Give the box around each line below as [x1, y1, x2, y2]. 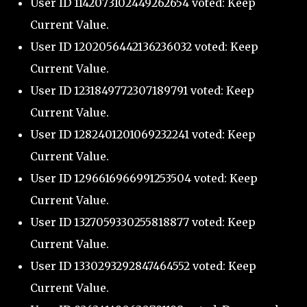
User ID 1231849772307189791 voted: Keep [30, 84, 254, 98]
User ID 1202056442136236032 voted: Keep [30, 40, 258, 54]
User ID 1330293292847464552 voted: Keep [30, 259, 256, 273]
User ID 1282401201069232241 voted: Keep [30, 127, 256, 142]
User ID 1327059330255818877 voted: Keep [30, 215, 256, 230]
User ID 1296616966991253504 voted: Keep [30, 171, 258, 186]
